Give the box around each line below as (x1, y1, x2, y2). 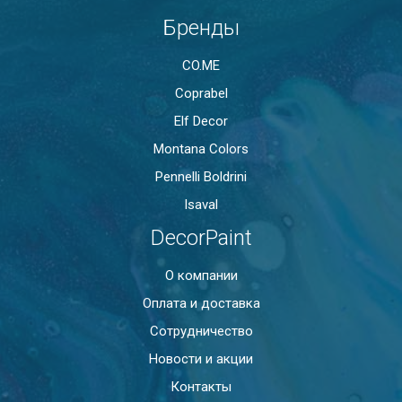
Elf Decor (174, 112, 228, 129)
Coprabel (174, 84, 228, 101)
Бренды (162, 14, 240, 40)
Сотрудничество (149, 322, 253, 339)
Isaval (184, 196, 218, 213)
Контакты (170, 378, 232, 395)
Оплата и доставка (142, 294, 260, 311)
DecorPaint (150, 224, 252, 250)
